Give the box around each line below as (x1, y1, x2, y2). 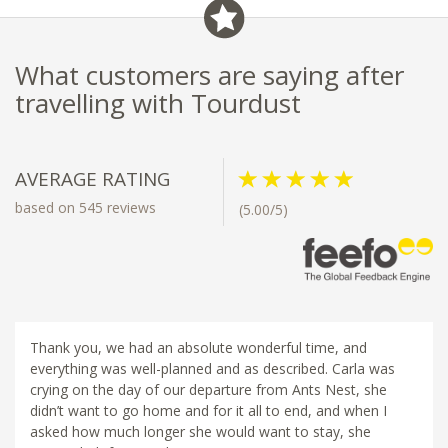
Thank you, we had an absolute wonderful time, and (30, 338, 367, 358)
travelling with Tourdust (15, 84, 301, 121)
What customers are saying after (15, 56, 404, 93)
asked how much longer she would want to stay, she (30, 422, 371, 442)
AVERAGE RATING (15, 165, 170, 192)
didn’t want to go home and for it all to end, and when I (30, 401, 387, 421)
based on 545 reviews (15, 197, 156, 217)
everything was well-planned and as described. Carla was (30, 359, 395, 379)
